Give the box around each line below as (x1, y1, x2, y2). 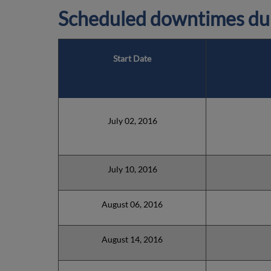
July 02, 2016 (107, 116, 157, 126)
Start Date (113, 53, 151, 64)
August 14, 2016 (102, 234, 163, 244)
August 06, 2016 (102, 199, 163, 209)
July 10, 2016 (107, 164, 157, 174)
